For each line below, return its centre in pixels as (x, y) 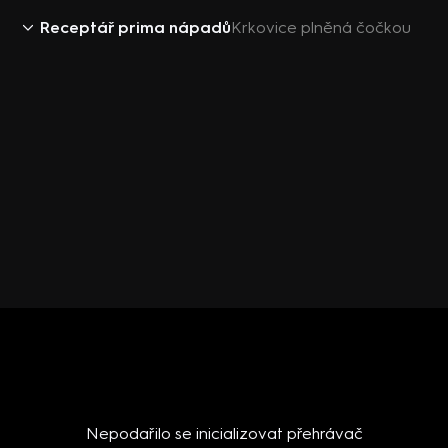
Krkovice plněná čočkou (321, 27)
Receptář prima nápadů (135, 27)
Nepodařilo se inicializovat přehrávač (224, 433)
